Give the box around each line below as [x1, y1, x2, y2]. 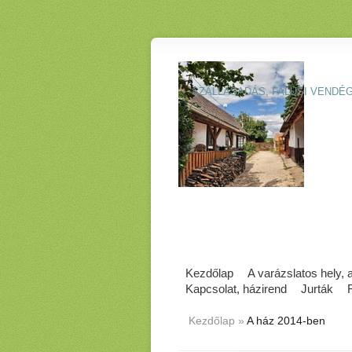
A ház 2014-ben [244, 314, 325, 327]
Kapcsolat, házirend [185, 282, 287, 295]
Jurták [301, 282, 333, 295]
